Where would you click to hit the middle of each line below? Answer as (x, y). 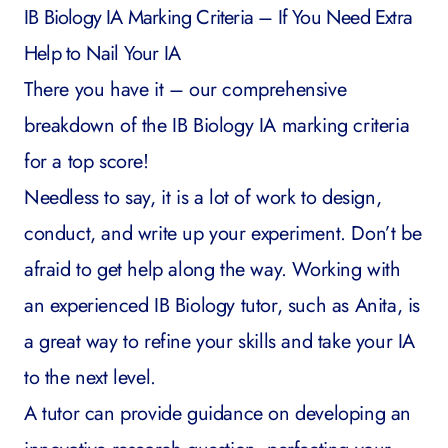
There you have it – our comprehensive (185, 90)
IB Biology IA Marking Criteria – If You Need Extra (218, 18)
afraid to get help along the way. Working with (212, 270)
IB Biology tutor (215, 306)
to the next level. (90, 378)
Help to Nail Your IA (102, 54)
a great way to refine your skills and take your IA (220, 342)
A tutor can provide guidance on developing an (218, 414)
